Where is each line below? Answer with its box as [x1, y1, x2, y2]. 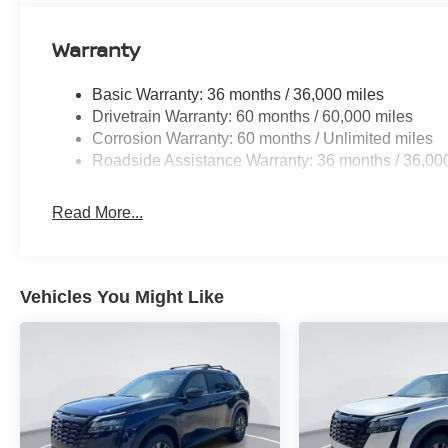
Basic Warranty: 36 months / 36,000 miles [92, 85, 385, 103]
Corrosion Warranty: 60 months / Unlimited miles [92, 129, 434, 147]
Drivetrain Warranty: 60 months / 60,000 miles [92, 107, 414, 125]
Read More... [52, 203, 144, 221]
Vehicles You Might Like [20, 286, 224, 307]
